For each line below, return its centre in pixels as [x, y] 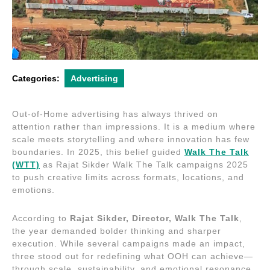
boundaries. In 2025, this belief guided [98, 152]
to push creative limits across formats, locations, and [128, 177]
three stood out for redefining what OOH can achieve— [133, 256]
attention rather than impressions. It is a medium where [134, 126]
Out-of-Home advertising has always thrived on [115, 114]
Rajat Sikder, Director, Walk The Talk [155, 218]
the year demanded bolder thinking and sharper [117, 231]
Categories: [36, 78]
